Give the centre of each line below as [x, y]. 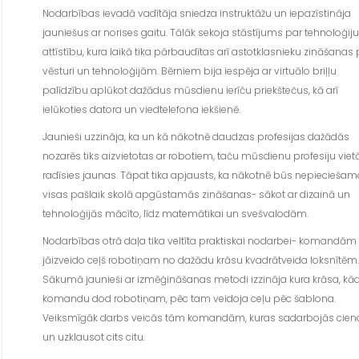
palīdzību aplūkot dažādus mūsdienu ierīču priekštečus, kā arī [190, 91]
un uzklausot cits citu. [93, 337]
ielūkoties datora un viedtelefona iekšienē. [141, 110]
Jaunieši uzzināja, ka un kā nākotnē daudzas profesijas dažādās [196, 137]
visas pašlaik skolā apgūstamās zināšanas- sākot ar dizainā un [196, 195]
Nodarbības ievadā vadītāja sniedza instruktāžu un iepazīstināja [196, 14]
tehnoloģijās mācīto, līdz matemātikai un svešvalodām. [175, 214]
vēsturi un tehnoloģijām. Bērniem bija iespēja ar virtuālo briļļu [189, 71]
